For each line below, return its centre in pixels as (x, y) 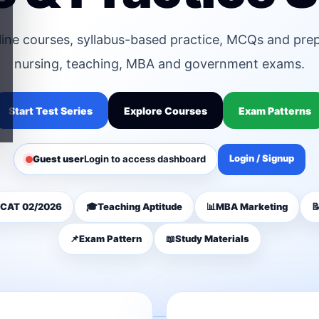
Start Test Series (50, 110)
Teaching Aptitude (140, 206)
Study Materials (212, 239)
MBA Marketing (251, 206)
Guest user (58, 159)
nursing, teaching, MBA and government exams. (159, 64)
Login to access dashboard (145, 159)
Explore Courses (165, 110)
